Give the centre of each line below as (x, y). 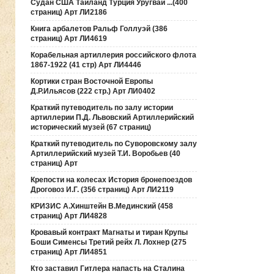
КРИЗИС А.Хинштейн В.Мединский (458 (102, 206)
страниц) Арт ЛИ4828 (69, 216)
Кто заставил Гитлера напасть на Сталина (108, 268)
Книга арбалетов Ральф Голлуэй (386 (99, 29)
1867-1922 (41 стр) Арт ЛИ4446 (86, 65)
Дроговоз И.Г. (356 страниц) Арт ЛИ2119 (102, 190)
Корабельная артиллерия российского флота (113, 55)
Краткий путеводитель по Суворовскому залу (114, 144)
